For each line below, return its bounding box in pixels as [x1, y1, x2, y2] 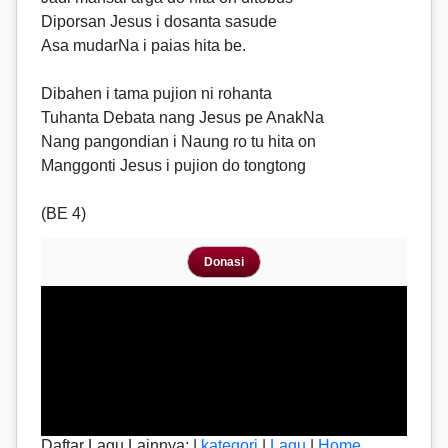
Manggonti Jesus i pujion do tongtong [41, 157, 306, 174]
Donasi [204, 255, 244, 269]
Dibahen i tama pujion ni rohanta [41, 85, 272, 102]
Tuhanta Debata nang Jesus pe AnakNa [41, 109, 324, 126]
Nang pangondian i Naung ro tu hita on [41, 133, 316, 150]
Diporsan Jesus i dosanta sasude [41, 13, 277, 30]
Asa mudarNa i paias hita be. [41, 37, 246, 54]
